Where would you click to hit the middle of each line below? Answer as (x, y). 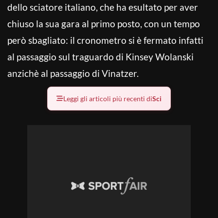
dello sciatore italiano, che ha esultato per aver (103, 7)
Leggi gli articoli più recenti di (108, 98)
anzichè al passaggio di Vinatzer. (73, 73)
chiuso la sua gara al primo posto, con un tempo (104, 23)
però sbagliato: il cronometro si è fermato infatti (105, 40)
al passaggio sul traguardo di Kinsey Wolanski (100, 56)
